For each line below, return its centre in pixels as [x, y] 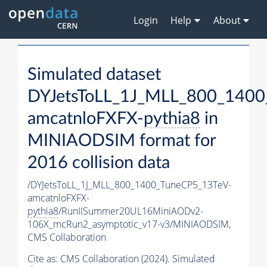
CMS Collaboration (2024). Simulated [138, 259]
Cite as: [44, 259]
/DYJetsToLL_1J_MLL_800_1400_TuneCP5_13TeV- [129, 185]
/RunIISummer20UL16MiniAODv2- [131, 211]
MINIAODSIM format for [122, 141]
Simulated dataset [94, 75]
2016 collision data [99, 163]
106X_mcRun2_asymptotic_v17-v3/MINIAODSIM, [129, 224]
